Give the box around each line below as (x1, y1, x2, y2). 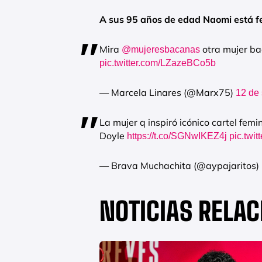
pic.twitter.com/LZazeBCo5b (99, 57, 216, 68)
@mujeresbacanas (122, 44, 200, 54)
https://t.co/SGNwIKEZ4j (127, 130, 227, 141)
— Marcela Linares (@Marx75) (99, 86, 236, 98)
